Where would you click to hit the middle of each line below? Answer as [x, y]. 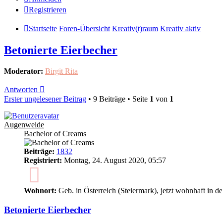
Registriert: [43, 161]
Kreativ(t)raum [135, 29]
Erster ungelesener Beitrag [45, 99]
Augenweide [24, 125]
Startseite [43, 29]
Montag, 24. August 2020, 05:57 [114, 161]
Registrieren [48, 10]
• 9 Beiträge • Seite [118, 99]
